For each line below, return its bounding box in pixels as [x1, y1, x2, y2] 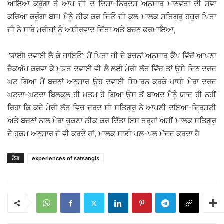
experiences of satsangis [32, 155, 99, 162]
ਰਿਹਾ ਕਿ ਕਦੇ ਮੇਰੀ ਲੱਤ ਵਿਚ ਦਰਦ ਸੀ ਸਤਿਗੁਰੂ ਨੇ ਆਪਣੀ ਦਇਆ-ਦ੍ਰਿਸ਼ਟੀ [7, 103, 216, 113]
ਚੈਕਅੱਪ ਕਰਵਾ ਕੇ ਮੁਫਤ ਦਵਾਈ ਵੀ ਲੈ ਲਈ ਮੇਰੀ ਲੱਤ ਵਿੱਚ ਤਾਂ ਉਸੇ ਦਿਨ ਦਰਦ [7, 64, 216, 74]
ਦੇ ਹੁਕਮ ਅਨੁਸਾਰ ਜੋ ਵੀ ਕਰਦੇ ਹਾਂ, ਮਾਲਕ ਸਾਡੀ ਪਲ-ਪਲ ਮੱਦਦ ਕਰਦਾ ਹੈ [7, 129, 199, 139]
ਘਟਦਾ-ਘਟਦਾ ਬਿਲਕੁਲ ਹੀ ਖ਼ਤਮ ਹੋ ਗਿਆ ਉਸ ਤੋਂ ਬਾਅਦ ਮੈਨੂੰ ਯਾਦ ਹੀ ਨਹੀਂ [7, 90, 216, 100]
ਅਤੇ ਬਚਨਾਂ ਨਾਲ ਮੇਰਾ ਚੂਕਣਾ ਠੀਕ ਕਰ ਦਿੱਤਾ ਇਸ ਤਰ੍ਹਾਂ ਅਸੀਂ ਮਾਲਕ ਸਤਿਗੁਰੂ [7, 116, 216, 126]
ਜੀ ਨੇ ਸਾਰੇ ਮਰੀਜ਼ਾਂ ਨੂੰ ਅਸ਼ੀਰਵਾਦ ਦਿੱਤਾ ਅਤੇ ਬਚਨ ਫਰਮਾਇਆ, [7, 25, 176, 35]
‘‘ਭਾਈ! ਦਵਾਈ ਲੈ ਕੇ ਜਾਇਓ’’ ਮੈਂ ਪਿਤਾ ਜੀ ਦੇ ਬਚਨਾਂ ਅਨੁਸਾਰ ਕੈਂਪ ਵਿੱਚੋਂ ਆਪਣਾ [7, 51, 216, 61]
